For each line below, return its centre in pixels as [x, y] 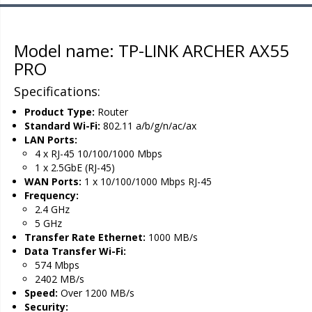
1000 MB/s [172, 237]
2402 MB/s [60, 279]
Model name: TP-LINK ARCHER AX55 [151, 50]
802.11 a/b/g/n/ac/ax [148, 126]
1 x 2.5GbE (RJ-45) [75, 167]
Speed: [41, 293]
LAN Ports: [51, 140]
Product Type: [60, 112]
